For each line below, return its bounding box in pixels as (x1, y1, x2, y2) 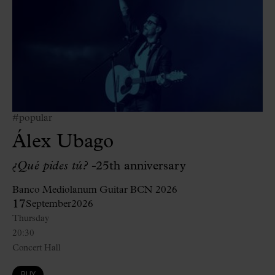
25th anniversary (96, 160, 187, 172)
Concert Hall (12, 243, 61, 253)
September (26, 199, 71, 209)
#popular (12, 113, 52, 123)
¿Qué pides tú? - (12, 160, 96, 172)
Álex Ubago (12, 132, 114, 152)
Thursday (12, 214, 49, 223)
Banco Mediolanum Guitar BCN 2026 (12, 185, 177, 195)
